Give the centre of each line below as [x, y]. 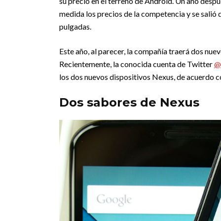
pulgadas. [75, 26]
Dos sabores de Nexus [129, 102]
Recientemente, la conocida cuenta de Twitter [137, 64]
